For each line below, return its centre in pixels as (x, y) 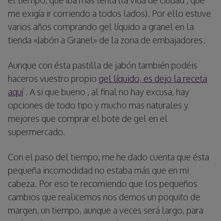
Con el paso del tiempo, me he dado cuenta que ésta (109, 157)
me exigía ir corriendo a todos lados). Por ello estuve (110, 13)
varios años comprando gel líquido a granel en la (101, 26)
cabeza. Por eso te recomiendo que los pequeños (103, 183)
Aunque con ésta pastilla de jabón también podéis (103, 65)
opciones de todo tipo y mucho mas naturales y (98, 105)
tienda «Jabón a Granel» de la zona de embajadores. (107, 40)
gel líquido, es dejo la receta (153, 78)
